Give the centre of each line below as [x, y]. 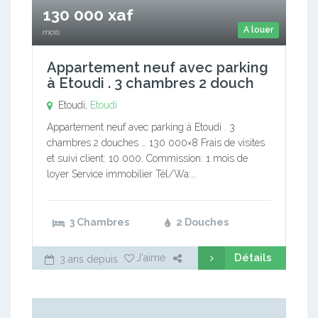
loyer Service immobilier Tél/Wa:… [121, 174]
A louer [258, 29]
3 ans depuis [87, 259]
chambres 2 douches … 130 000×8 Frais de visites [156, 142]
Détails [253, 257]
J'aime [151, 257]
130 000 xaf [88, 14]
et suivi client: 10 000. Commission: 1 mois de [147, 158]
